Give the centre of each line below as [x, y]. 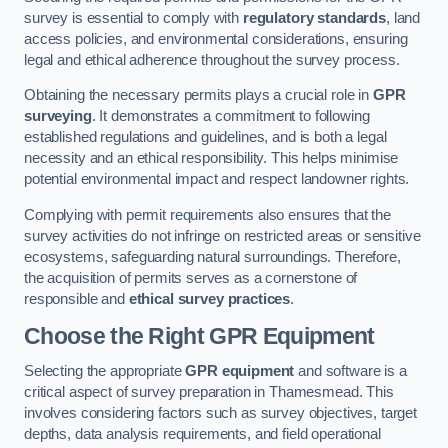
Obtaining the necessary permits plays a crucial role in [198, 95]
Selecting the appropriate [105, 371]
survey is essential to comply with [133, 17]
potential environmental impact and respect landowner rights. [217, 179]
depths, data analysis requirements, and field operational [202, 434]
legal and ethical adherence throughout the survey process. [212, 59]
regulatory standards [314, 17]
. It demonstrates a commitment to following [230, 116]
